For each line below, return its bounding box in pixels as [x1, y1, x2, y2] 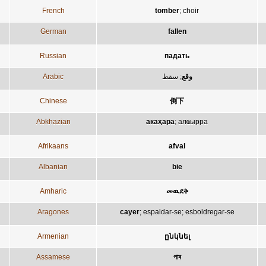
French [42, 6, 65, 15]
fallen [167, 27, 186, 36]
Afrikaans [38, 141, 68, 150]
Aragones [37, 207, 69, 216]
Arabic [43, 72, 64, 81]
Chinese [39, 96, 67, 105]
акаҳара [146, 117, 175, 126]
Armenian [37, 232, 69, 240]
